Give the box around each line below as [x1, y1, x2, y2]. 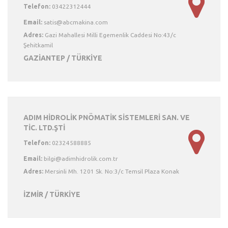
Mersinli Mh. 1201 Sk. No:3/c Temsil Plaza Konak [43, 168, 179, 175]
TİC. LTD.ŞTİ [23, 124, 65, 132]
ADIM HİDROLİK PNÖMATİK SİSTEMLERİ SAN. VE [23, 113, 190, 122]
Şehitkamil [23, 42, 53, 48]
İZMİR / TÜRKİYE [23, 190, 80, 198]
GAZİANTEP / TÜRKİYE [23, 54, 102, 62]
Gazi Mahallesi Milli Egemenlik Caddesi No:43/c [43, 32, 176, 38]
